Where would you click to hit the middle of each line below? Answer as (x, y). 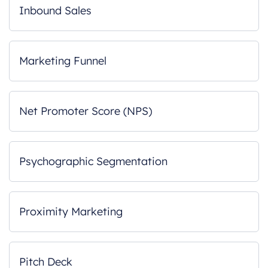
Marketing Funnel (63, 61)
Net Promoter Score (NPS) (86, 111)
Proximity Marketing (71, 211)
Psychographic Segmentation (93, 161)
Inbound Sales (55, 10)
